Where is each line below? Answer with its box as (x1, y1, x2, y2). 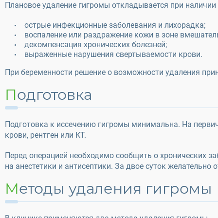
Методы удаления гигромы (19, 180, 212, 198)
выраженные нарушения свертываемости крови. (24, 50, 202, 59)
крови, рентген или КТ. (5, 130, 86, 140)
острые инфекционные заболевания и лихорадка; (24, 20, 205, 30)
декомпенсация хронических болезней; (24, 40, 167, 49)
